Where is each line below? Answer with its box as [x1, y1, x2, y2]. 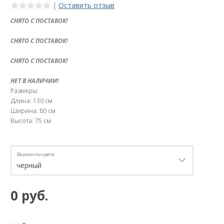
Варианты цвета [17, 151, 55, 158]
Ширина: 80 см [10, 106, 55, 115]
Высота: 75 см [10, 116, 51, 125]
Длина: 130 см [10, 96, 52, 105]
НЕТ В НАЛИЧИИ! [10, 76, 58, 85]
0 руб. [10, 186, 48, 205]
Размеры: [10, 86, 38, 95]
